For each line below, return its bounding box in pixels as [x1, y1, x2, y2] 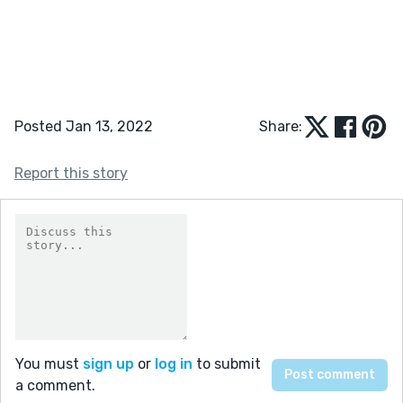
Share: [259, 117, 302, 135]
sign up [83, 354, 134, 372]
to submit [193, 354, 261, 372]
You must [15, 354, 83, 372]
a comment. [15, 376, 95, 394]
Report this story [14, 164, 128, 182]
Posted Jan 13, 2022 [14, 117, 153, 135]
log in [155, 354, 193, 372]
